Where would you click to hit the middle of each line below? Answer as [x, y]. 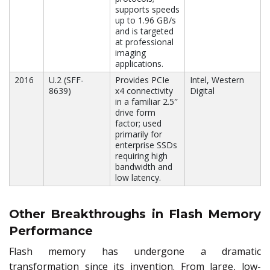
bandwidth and [144, 167]
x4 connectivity [144, 91]
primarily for [139, 134]
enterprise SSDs [146, 145]
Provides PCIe [142, 80]
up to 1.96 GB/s [146, 20]
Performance [51, 231]
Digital [202, 91]
